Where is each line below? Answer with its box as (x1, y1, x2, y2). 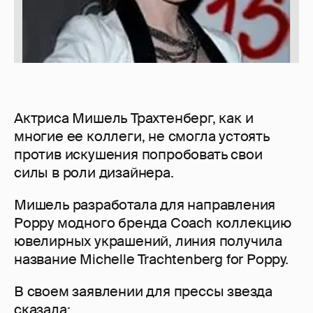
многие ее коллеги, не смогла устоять (14, 127, 270, 146)
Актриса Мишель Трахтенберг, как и (14, 109, 254, 128)
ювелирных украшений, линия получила (14, 232, 282, 251)
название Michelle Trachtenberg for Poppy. (14, 250, 289, 269)
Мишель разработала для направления (14, 196, 276, 214)
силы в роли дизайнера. (14, 163, 174, 182)
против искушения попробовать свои (14, 145, 263, 164)
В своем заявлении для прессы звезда (14, 282, 272, 301)
